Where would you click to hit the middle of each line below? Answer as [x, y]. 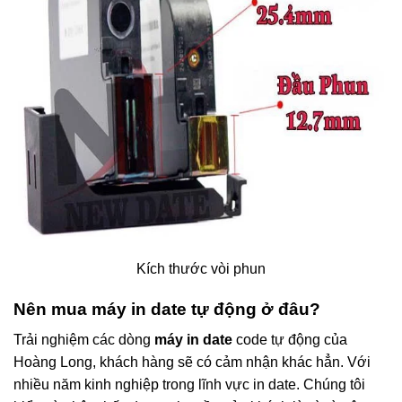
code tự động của [290, 340]
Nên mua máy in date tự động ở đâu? [167, 309]
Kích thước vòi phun [201, 268]
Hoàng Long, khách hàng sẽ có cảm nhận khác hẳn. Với [192, 363]
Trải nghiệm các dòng [84, 340]
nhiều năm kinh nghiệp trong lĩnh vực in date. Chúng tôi [189, 385]
